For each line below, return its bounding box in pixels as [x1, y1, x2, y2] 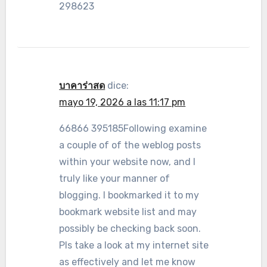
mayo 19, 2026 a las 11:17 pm [59, 97, 186, 108]
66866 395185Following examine [59, 123, 207, 134]
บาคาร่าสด [59, 80, 105, 91]
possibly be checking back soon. [59, 223, 201, 234]
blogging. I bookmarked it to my [59, 190, 200, 201]
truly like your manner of [59, 173, 170, 184]
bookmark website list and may [59, 206, 197, 218]
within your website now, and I [59, 156, 196, 167]
